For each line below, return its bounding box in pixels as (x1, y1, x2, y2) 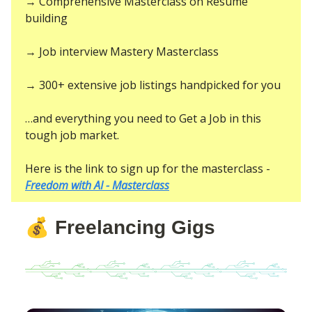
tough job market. (25, 127, 119, 143)
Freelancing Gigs (55, 216, 215, 238)
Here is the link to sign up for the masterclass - (25, 160, 270, 176)
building (25, 10, 68, 26)
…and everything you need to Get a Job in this (25, 110, 261, 126)
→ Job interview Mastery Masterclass (25, 43, 219, 59)
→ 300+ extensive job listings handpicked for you (25, 77, 281, 93)
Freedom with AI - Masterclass (25, 177, 169, 193)
